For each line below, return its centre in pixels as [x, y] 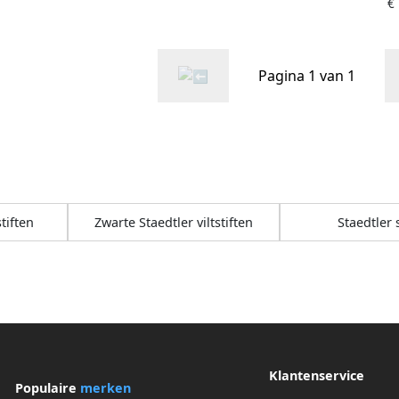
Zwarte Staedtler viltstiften [174, 222]
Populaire [47, 388]
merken [105, 388]
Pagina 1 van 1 [306, 75]
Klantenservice [316, 375]
